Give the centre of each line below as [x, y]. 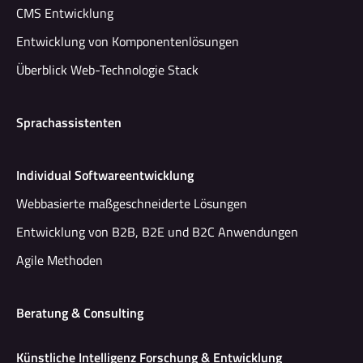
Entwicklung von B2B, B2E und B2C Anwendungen [157, 231]
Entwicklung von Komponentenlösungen [128, 41]
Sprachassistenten [69, 122]
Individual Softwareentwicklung [105, 175]
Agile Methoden [60, 260]
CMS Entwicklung [65, 13]
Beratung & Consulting [80, 312]
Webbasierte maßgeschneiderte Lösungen [132, 203]
